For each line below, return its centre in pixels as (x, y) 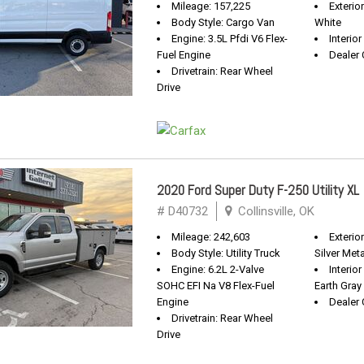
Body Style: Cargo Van (223, 22)
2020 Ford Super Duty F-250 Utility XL (258, 190)
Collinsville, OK (275, 211)
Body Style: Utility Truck (226, 253)
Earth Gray (338, 286)
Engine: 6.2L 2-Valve (218, 269)
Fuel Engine (184, 55)
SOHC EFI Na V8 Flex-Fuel (216, 286)
